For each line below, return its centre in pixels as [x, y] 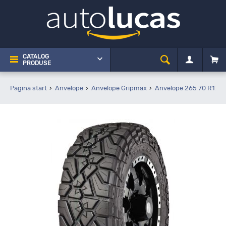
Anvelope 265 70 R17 [187, 88]
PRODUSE [37, 63]
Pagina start [29, 88]
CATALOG [36, 56]
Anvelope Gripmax [119, 88]
